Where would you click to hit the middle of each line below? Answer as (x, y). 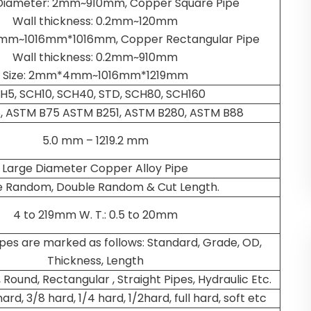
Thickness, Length (95, 261)
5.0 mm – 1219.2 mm (95, 141)
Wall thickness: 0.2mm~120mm (95, 21)
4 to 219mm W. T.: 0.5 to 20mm (95, 215)
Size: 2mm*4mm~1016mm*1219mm (95, 75)
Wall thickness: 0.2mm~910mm (95, 57)
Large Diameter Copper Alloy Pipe (95, 168)
